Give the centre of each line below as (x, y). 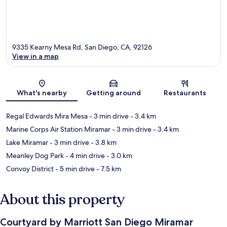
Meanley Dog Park (35, 156)
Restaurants (185, 93)
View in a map (35, 56)
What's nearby (42, 93)
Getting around (113, 93)
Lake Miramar (27, 143)
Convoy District (30, 169)
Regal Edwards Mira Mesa (47, 116)
